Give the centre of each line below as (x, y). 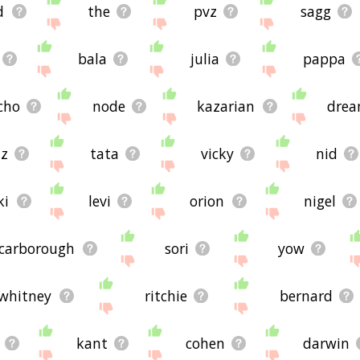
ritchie (166, 296)
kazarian (226, 106)
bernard (306, 296)
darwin (327, 344)
